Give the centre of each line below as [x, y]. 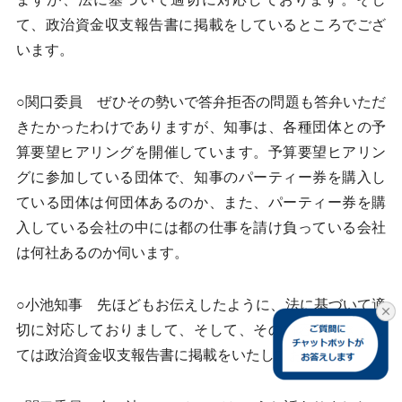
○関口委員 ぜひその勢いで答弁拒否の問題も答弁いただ [201, 102]
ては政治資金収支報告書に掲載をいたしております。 [188, 355]
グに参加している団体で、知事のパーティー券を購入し [201, 177]
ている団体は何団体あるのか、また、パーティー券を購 [201, 202]
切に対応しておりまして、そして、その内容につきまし [201, 330]
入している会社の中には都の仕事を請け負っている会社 [201, 227]
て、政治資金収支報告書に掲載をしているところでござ [201, 25]
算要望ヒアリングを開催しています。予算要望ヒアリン [201, 152]
